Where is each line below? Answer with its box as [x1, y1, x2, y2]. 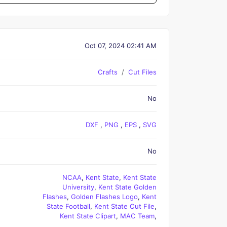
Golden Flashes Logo [71, 193, 138, 201]
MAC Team [120, 212, 155, 220]
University [62, 183, 94, 191]
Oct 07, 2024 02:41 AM [85, 42, 157, 50]
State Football [47, 202, 90, 210]
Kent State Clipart [60, 212, 116, 220]
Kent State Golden [98, 183, 157, 191]
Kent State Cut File [94, 202, 155, 210]
